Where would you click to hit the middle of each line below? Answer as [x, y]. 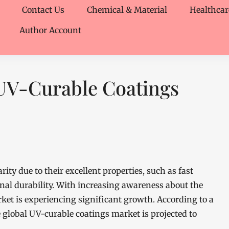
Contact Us [43, 10]
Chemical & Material [127, 10]
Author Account [50, 30]
